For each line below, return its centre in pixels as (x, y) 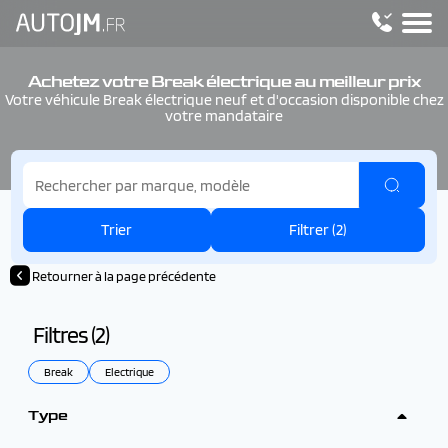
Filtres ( (64, 334)
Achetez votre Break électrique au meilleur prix (224, 81)
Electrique (129, 371)
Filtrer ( (312, 229)
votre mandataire (224, 115)
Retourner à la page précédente (124, 276)
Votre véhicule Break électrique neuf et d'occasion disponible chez (224, 99)
